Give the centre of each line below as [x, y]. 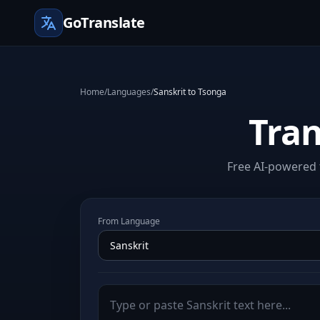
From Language [129, 221]
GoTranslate [104, 22]
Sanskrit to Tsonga [190, 92]
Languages [129, 92]
